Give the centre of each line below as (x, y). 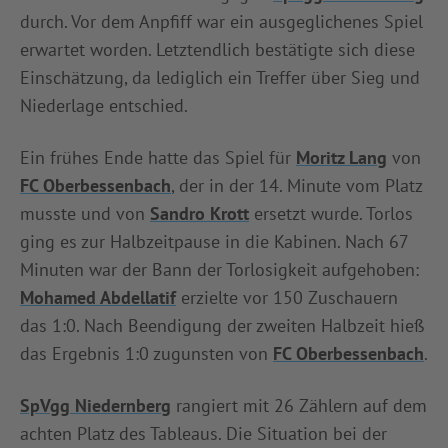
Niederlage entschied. (104, 105)
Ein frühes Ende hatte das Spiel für (158, 157)
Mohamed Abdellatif (98, 297)
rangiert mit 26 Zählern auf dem (299, 405)
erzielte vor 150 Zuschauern (287, 297)
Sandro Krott (199, 213)
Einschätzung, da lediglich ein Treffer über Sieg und (220, 77)
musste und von (85, 213)
